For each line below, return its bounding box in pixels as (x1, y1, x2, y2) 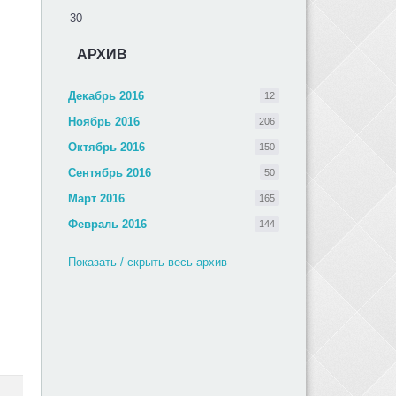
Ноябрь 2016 (68, 115, 140, 128)
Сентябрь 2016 (68, 166, 151, 179)
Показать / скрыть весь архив (68, 255, 227, 269)
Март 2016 (68, 192, 125, 205)
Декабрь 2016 (68, 89, 144, 103)
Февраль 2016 (68, 217, 147, 231)
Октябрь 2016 (68, 141, 145, 154)
